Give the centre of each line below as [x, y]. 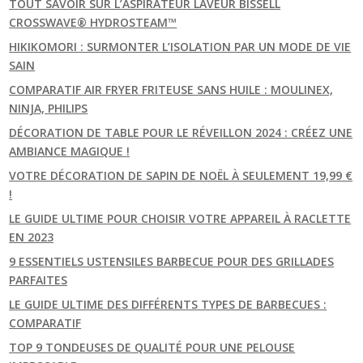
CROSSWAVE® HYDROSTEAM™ [93, 22]
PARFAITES [38, 280]
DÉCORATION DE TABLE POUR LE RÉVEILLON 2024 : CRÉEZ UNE [181, 132]
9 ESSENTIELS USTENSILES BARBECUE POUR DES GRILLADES [172, 261]
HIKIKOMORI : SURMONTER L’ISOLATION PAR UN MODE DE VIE [180, 46]
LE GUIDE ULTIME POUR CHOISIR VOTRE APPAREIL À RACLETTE [180, 218]
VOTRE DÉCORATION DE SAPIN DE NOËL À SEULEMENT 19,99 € [181, 175]
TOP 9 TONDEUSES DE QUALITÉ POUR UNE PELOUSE [152, 347]
